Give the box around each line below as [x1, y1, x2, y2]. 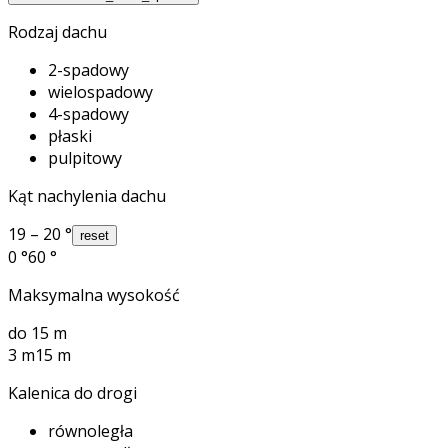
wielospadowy [48, 80, 153, 103]
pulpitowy [48, 146, 122, 169]
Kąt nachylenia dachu [8, 184, 166, 207]
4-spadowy [48, 102, 129, 125]
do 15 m [8, 321, 67, 344]
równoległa [48, 419, 133, 442]
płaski [48, 124, 92, 147]
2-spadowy [48, 58, 129, 81]
